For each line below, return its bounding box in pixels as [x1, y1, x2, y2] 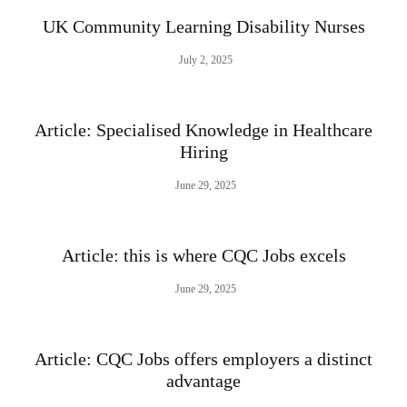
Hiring [179, 142, 228, 163]
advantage [166, 371, 241, 392]
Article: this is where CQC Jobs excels [61, 245, 346, 266]
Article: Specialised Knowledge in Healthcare [35, 120, 372, 141]
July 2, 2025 [178, 54, 233, 67]
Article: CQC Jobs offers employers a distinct [35, 349, 372, 370]
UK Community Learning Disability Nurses [42, 16, 365, 37]
